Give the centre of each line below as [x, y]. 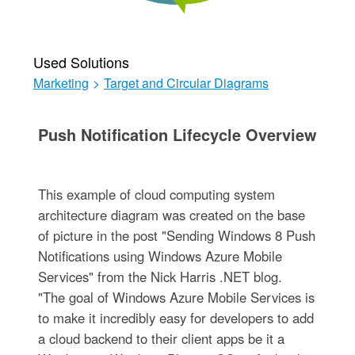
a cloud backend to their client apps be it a [161, 339]
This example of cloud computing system [156, 195]
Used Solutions [81, 62]
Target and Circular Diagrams [186, 83]
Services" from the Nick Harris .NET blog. [160, 277]
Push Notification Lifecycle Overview [177, 135]
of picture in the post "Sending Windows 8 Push [176, 236]
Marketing [61, 83]
